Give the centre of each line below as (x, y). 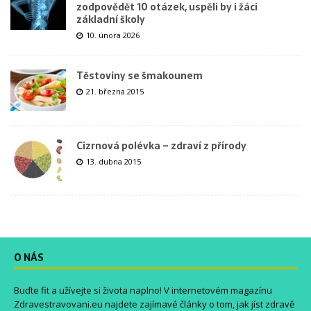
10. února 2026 (113, 35)
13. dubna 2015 (114, 161)
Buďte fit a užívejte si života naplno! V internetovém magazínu (143, 290)
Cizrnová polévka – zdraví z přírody (161, 145)
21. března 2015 (115, 91)
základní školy (111, 19)
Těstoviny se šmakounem (140, 75)
